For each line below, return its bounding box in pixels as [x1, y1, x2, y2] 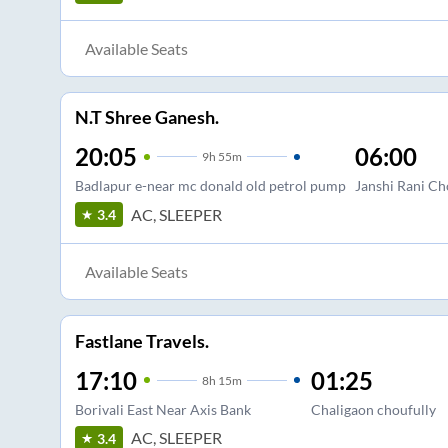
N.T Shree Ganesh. [74, 106, 219, 129]
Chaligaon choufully [310, 400, 436, 418]
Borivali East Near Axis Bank [74, 400, 251, 418]
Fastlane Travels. [74, 329, 209, 352]
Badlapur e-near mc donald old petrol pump [74, 177, 346, 195]
